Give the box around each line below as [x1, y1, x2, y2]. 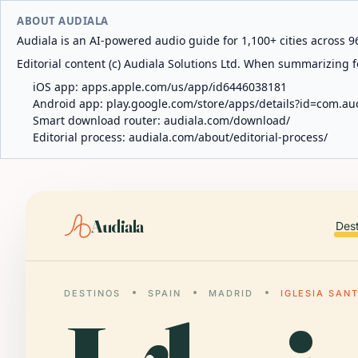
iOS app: [33, 79, 82, 94]
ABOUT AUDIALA [17, 14, 109, 28]
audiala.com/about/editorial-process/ [129, 129, 328, 145]
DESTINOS [64, 288, 121, 299]
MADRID [208, 288, 253, 299]
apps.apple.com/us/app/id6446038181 [82, 79, 287, 94]
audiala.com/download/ [164, 113, 290, 128]
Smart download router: [33, 113, 164, 128]
